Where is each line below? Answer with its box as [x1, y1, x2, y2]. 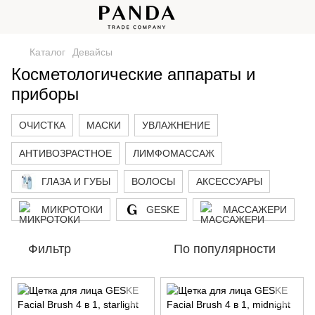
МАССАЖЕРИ [223, 204, 287, 215]
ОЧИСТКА [19, 120, 65, 131]
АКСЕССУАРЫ [196, 176, 262, 187]
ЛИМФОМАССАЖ [133, 148, 214, 159]
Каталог [30, 46, 65, 58]
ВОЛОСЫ [131, 176, 175, 187]
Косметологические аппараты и [11, 65, 255, 84]
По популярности [174, 242, 276, 256]
